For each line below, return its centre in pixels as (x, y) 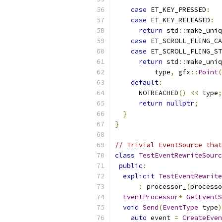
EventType (180, 207)
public (131, 166)
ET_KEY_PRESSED (176, 10)
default (145, 83)
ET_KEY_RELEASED (178, 20)
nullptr (180, 103)
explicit (139, 176)
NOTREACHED (147, 93)
